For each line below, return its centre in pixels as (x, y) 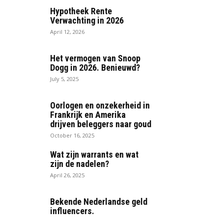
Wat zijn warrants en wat (94, 155)
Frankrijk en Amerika (88, 115)
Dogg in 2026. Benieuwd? (95, 68)
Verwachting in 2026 (87, 21)
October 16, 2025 (72, 136)
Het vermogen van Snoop (95, 58)
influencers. (72, 211)
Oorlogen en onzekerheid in (100, 106)
